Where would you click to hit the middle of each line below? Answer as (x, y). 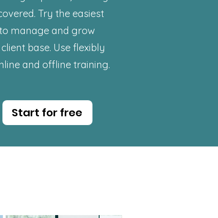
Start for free (47, 113)
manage (30, 30)
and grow (72, 30)
